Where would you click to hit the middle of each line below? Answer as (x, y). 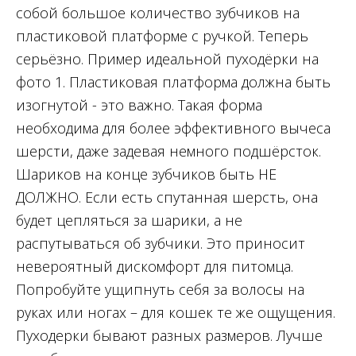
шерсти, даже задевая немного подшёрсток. (168, 151)
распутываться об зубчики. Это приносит (161, 244)
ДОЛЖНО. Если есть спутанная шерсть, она (167, 197)
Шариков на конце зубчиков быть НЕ (146, 174)
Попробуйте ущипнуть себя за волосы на (160, 290)
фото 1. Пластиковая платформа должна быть (173, 82)
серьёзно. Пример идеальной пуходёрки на (167, 59)
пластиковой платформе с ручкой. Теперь (162, 36)
